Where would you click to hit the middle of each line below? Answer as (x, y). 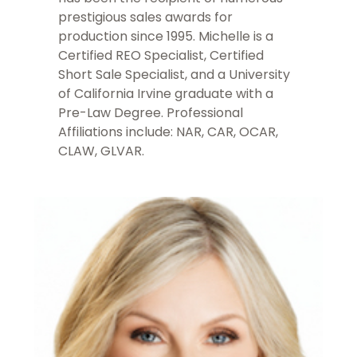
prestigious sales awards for (145, 18)
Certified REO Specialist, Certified (161, 56)
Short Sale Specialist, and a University (174, 75)
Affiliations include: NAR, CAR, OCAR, (168, 132)
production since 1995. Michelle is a (166, 37)
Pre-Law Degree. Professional (151, 113)
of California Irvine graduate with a (166, 94)
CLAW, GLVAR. (101, 151)
